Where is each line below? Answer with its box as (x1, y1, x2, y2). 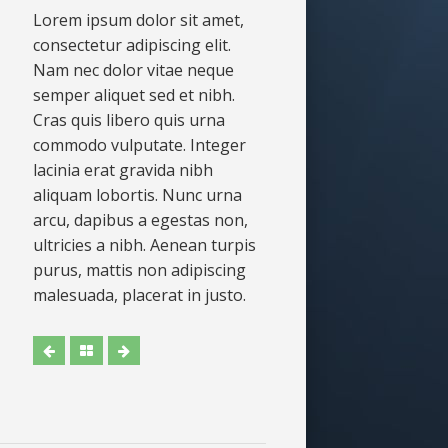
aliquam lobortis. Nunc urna (32, 183, 242, 206)
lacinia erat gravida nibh (32, 158, 213, 181)
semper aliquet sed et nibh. (32, 83, 235, 106)
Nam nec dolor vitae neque (32, 58, 234, 81)
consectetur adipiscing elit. (32, 33, 231, 56)
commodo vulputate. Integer (32, 133, 246, 156)
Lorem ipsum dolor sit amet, (32, 8, 244, 31)
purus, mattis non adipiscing (32, 258, 246, 281)
